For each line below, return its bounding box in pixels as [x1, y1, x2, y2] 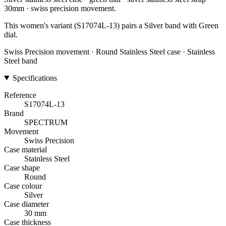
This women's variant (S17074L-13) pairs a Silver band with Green [4, 21, 218, 30]
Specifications [12, 73, 57, 82]
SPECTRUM [24, 118, 68, 127]
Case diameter [4, 199, 49, 208]
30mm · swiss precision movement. [4, 4, 116, 13]
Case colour [4, 181, 42, 190]
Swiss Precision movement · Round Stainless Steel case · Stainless [4, 47, 215, 56]
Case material [4, 145, 47, 154]
